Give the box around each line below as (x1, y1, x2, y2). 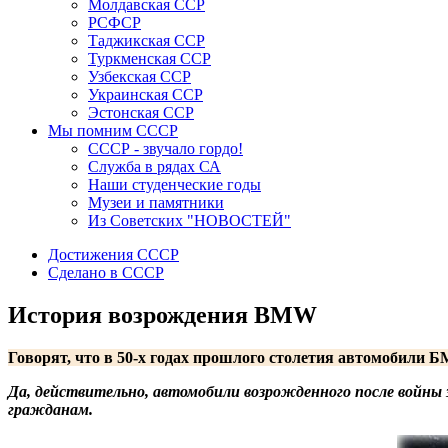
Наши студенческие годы (88, 176, 261, 193)
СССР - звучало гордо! (88, 140, 243, 157)
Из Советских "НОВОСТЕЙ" (88, 212, 291, 229)
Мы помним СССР (48, 122, 178, 139)
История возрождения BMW (8, 301, 317, 328)
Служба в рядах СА (88, 158, 221, 175)
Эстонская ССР (88, 104, 194, 121)
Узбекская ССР (88, 68, 191, 85)
